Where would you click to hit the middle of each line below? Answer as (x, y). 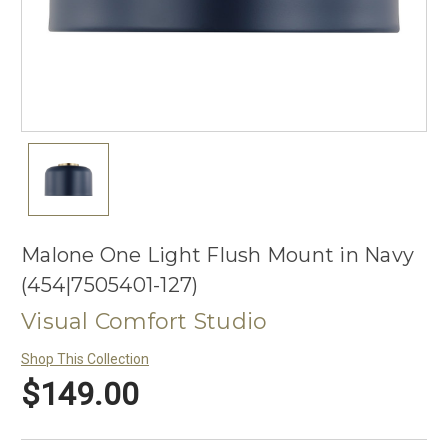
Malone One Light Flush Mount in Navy (217, 255)
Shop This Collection (85, 359)
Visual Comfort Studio (144, 322)
